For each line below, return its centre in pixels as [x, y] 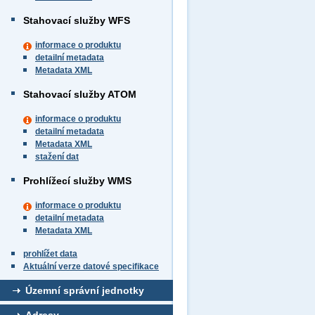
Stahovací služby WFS [77, 20]
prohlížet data [50, 254]
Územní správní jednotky [85, 290]
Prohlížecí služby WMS [77, 181]
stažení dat [57, 157]
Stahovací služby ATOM [80, 94]
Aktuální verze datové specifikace [91, 266]
